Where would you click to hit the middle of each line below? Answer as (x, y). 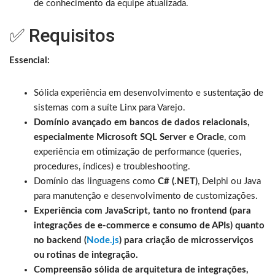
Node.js (103, 240)
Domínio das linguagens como (96, 181)
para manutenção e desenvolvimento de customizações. (146, 196)
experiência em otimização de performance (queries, (137, 152)
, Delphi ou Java (229, 181)
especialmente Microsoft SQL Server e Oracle (129, 137)
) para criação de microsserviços (186, 240)
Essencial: (29, 60)
